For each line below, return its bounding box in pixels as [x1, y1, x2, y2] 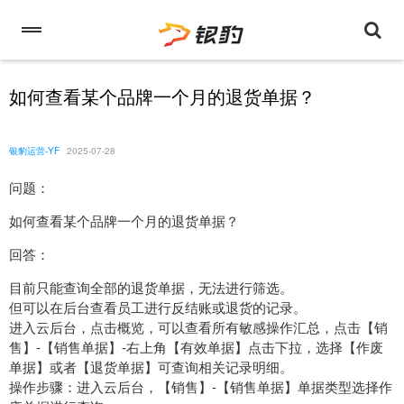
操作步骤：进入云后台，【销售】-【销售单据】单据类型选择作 [9, 377, 392, 397]
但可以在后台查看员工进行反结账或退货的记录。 [9, 298, 307, 317]
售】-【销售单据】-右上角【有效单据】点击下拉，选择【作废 [9, 337, 383, 357]
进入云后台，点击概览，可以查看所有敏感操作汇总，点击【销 [9, 317, 388, 337]
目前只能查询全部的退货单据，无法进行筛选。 [9, 278, 293, 298]
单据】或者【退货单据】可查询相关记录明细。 [9, 357, 293, 377]
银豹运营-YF [9, 144, 60, 157]
